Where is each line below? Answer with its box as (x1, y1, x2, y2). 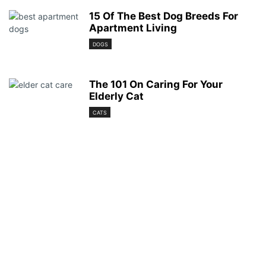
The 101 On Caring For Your (89, 78, 223, 90)
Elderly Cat (89, 90, 144, 102)
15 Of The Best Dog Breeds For (89, 10, 238, 22)
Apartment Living (89, 22, 177, 34)
